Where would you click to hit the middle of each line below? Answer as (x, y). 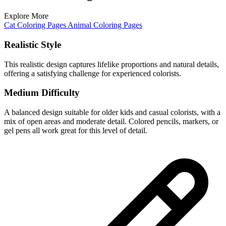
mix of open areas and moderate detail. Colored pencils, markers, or (111, 122)
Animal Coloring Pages (105, 25)
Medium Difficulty (42, 93)
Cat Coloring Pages (36, 25)
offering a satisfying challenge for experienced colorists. (93, 73)
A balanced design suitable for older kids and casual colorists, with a (112, 112)
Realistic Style (33, 44)
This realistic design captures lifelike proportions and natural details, (111, 64)
